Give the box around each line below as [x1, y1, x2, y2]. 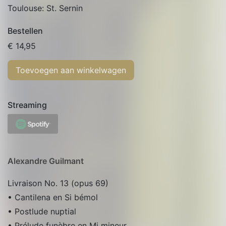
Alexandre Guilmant [8, 155, 84, 166]
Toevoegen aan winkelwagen [16, 65, 126, 75]
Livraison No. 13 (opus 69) [8, 178, 108, 188]
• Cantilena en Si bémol [8, 192, 98, 202]
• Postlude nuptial [8, 206, 76, 216]
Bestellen [8, 26, 43, 36]
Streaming [8, 100, 47, 110]
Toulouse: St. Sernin [8, 3, 83, 13]
